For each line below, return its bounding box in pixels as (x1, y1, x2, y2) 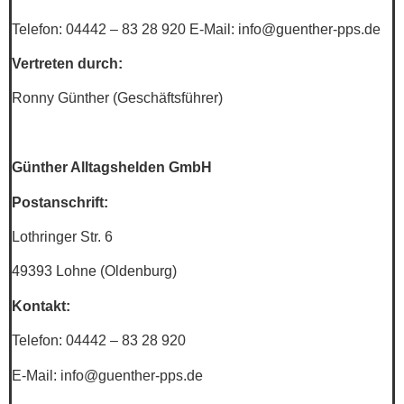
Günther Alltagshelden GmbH (12, 160, 212, 176)
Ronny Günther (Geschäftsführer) (12, 90, 223, 106)
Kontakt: (12, 298, 70, 314)
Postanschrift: (12, 194, 108, 210)
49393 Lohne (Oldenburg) (12, 263, 177, 280)
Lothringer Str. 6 (12, 229, 113, 245)
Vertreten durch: (12, 56, 123, 72)
